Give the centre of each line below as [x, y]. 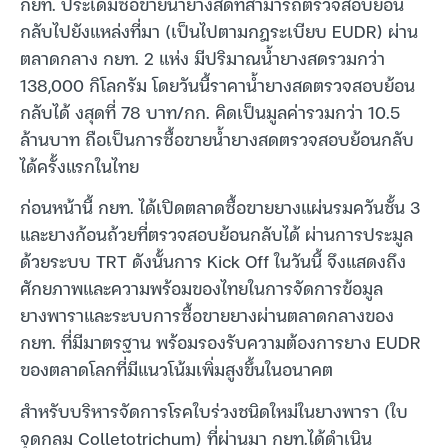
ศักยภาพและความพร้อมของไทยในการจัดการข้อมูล [201, 288]
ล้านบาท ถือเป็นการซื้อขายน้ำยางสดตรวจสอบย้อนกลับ [217, 139]
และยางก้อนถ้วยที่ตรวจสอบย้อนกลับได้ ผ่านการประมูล [216, 234]
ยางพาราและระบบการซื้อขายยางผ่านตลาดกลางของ [207, 315]
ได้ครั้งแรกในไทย [79, 166]
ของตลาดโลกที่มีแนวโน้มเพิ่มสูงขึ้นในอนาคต [176, 369]
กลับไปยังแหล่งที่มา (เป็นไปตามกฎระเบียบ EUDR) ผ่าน [219, 31]
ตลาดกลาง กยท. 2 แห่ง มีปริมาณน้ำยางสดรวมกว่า [202, 58]
